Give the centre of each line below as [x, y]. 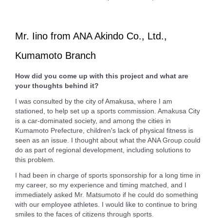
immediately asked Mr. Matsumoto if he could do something [107, 195]
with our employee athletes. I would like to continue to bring [106, 205]
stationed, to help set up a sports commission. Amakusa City [108, 111]
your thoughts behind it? [57, 86]
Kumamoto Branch [55, 56]
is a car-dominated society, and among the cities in [93, 121]
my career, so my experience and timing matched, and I [101, 185]
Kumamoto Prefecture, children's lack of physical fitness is [104, 131]
